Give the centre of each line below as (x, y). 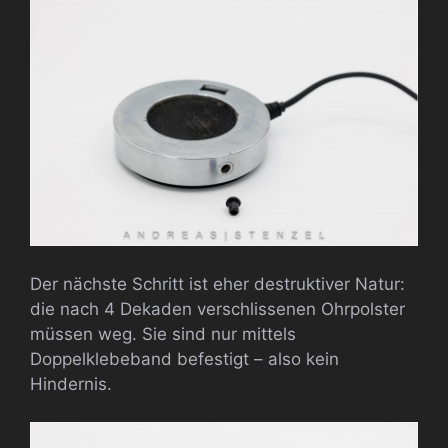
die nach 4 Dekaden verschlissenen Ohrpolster (217, 308)
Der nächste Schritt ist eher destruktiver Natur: (217, 283)
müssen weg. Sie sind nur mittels (163, 333)
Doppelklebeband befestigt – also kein (184, 358)
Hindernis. (71, 383)
